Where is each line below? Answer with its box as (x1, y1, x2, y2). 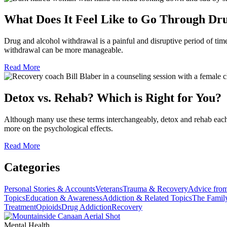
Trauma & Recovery (123, 184, 188, 193)
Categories (4, 161, 60, 174)
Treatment (4, 202, 36, 211)
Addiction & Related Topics (102, 193, 192, 202)
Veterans (95, 184, 123, 193)
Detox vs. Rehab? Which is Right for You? (4, 91, 221, 105)
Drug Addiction (61, 202, 111, 211)
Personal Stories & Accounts (4, 184, 95, 193)
